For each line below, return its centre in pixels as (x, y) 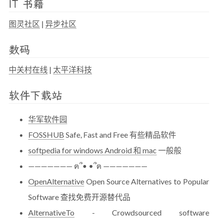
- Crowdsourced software (142, 212)
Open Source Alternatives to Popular (147, 181)
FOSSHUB (46, 135)
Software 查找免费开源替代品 (79, 197)
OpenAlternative (56, 181)
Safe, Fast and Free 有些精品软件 (120, 135)
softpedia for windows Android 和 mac (92, 150)
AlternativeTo (51, 212)
